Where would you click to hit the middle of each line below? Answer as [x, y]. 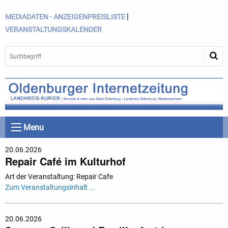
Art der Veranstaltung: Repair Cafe [59, 177]
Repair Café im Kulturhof [65, 161]
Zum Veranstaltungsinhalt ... [50, 188]
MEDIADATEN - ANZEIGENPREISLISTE [65, 17]
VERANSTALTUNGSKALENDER [53, 30]
